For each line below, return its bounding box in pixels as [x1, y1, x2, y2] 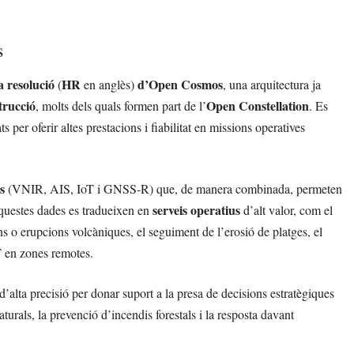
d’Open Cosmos [137, 75, 223, 94]
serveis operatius [153, 201, 240, 220]
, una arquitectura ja [223, 76, 321, 93]
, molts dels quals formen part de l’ [36, 97, 206, 115]
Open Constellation [206, 96, 309, 115]
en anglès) [81, 76, 137, 93]
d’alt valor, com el [240, 201, 333, 219]
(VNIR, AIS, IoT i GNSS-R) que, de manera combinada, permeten [5, 180, 342, 198]
